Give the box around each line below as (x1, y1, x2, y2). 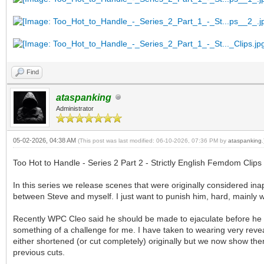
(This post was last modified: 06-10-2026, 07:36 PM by (78, 137, 228, 144)
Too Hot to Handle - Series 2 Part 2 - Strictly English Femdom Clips (13, 157, 262, 167)
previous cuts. (13, 247, 65, 257)
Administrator (56, 104, 94, 112)
